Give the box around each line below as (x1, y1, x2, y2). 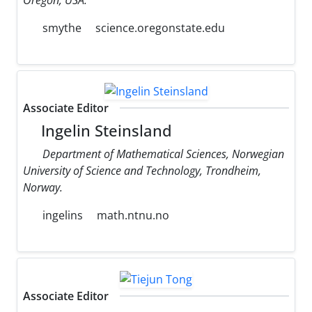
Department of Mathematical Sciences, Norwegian (42, 146, 284, 162)
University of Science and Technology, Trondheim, (23, 163, 261, 179)
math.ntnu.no (97, 208, 169, 224)
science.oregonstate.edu (95, 19, 225, 36)
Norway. (23, 180, 63, 196)
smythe (40, 19, 81, 36)
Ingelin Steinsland (37, 120, 173, 141)
